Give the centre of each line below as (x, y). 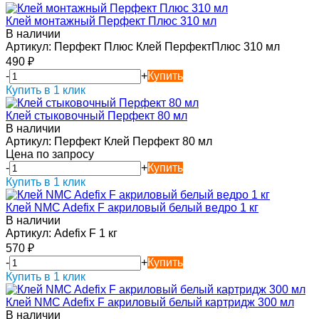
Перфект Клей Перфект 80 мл (132, 142)
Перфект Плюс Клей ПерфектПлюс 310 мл (166, 47)
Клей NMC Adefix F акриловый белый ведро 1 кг (132, 208)
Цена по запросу (50, 155)
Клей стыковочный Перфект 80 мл (96, 116)
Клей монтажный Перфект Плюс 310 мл (111, 21)
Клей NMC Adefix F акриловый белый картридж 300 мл (150, 303)
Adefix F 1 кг (84, 234)
